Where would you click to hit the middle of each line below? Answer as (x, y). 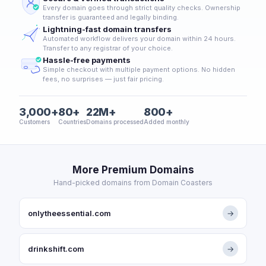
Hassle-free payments (87, 60)
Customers (34, 122)
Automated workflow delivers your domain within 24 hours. (139, 39)
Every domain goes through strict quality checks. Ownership (142, 8)
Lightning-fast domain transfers (107, 29)
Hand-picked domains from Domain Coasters (133, 183)
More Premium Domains (133, 170)
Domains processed (115, 122)
